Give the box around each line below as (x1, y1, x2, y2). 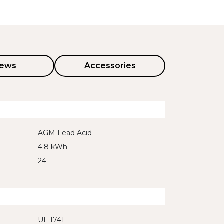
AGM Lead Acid (38, 128, 92, 137)
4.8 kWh (38, 142, 67, 151)
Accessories (84, 61, 136, 70)
